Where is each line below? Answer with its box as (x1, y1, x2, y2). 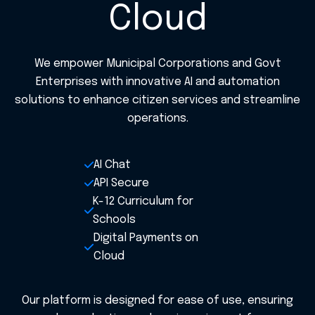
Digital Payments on (93, 232, 198, 244)
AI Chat (94, 159, 131, 171)
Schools (93, 214, 136, 226)
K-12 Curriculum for (93, 195, 194, 207)
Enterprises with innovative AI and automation (35, 76, 280, 88)
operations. (127, 112, 188, 124)
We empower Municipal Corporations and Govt (34, 58, 281, 70)
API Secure (94, 177, 149, 189)
